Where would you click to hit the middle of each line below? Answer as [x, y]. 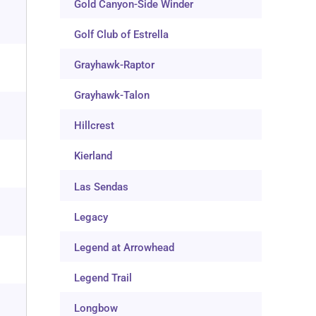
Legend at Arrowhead [124, 247]
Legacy [91, 217]
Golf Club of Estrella [122, 34]
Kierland [93, 156]
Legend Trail [103, 278]
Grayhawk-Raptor [115, 65]
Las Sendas [102, 187]
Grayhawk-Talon [112, 96]
